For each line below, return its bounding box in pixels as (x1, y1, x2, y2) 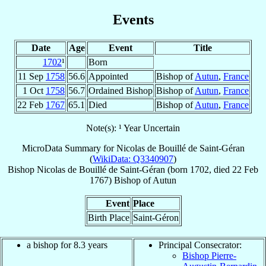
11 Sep (18, 71, 46, 81)
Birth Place (87, 212, 129, 223)
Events (112, 11, 154, 27)
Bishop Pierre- (182, 250, 236, 261)
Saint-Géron (132, 212, 179, 223)
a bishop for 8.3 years (27, 239, 107, 250)
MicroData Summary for (21, 142, 116, 153)
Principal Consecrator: (159, 239, 242, 250)
